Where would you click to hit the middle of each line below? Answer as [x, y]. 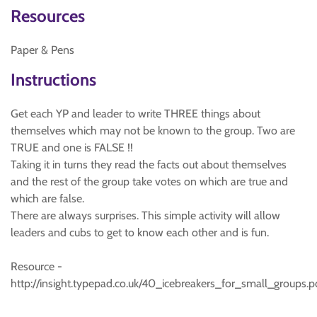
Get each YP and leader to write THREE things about [136, 114]
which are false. [47, 198]
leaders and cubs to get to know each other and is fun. [140, 232]
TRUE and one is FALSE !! [72, 148]
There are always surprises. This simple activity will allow [145, 215]
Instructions [53, 80]
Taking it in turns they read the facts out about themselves [149, 165]
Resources [48, 16]
